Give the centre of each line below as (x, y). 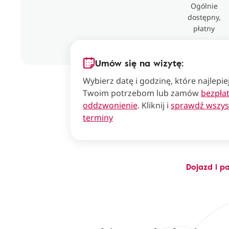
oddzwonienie (110, 105)
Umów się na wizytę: (139, 63)
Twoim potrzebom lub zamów (142, 93)
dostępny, (204, 17)
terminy (98, 118)
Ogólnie (204, 6)
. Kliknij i (154, 105)
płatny (204, 28)
